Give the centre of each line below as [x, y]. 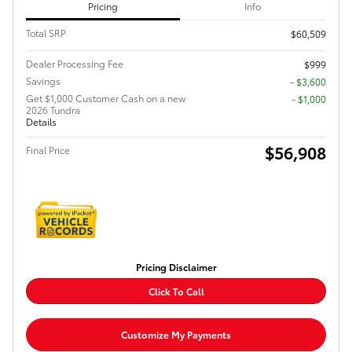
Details [41, 122]
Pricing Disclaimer [176, 267]
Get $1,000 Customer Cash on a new [106, 98]
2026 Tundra [53, 110]
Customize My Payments [176, 335]
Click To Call [176, 291]
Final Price [48, 150]
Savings [43, 81]
